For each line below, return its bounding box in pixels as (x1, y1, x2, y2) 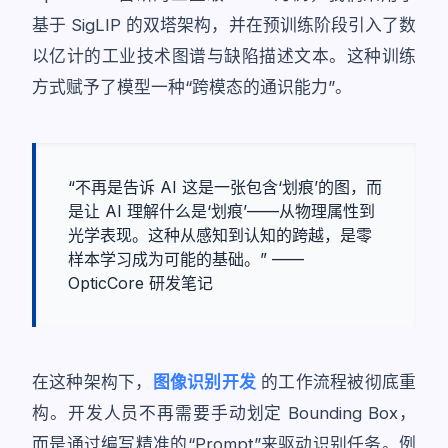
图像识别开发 (152, 372, 256, 392)
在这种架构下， (32, 372, 153, 392)
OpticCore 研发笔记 (68, 273, 213, 293)
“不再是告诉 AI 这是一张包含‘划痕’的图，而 (68, 177, 382, 197)
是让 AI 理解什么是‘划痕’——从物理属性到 (68, 201, 375, 221)
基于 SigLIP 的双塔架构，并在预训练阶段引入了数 (32, 15, 416, 35)
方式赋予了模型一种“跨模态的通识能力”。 (32, 77, 352, 97)
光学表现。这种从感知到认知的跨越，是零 (68, 225, 372, 245)
